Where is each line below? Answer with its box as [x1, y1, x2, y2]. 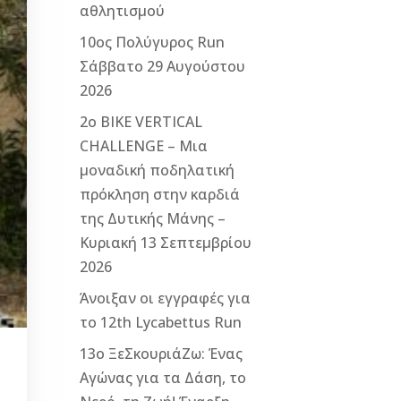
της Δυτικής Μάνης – [80, 208, 226, 228]
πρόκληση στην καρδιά [80, 183, 241, 204]
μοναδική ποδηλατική [80, 159, 235, 180]
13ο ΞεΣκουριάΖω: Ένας [80, 343, 243, 363]
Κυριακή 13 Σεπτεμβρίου [80, 232, 252, 252]
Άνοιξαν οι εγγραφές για [80, 287, 252, 308]
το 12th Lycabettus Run [80, 311, 243, 332]
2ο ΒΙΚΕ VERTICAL [80, 111, 203, 132]
